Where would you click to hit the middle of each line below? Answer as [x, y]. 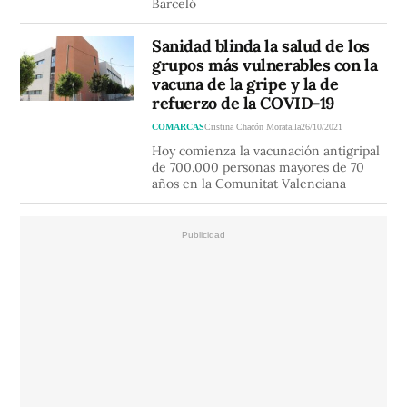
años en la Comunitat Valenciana [249, 184]
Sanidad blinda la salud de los [261, 46]
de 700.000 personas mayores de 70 [258, 168]
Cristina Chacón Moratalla [253, 127]
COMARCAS [179, 127]
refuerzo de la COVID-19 [243, 104]
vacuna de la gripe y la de [245, 84]
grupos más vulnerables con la [265, 65]
